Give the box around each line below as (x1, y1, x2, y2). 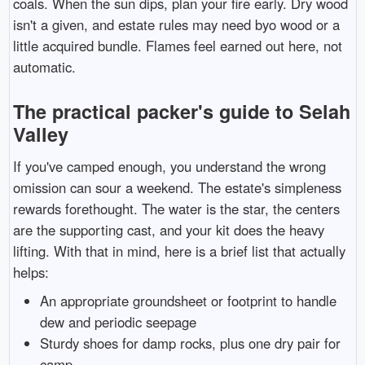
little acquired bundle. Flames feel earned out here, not (12, 36, 342, 56)
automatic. (12, 57, 76, 77)
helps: (12, 262, 49, 283)
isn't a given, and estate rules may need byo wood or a (12, 15, 340, 35)
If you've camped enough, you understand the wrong (12, 156, 326, 177)
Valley (12, 121, 68, 148)
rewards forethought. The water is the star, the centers (12, 199, 340, 219)
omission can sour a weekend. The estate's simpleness (12, 178, 341, 198)
